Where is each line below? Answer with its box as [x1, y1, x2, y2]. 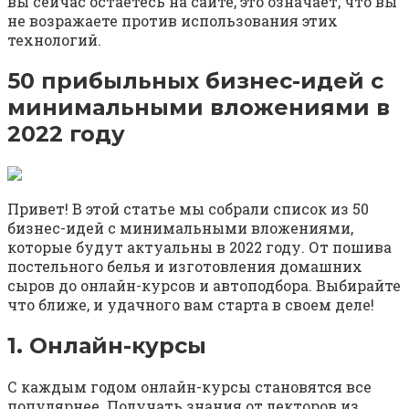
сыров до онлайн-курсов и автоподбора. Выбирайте [7, 276, 401, 296]
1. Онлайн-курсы [7, 332, 206, 360]
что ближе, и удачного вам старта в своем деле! [7, 295, 374, 315]
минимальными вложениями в [7, 94, 390, 121]
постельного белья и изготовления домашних [7, 257, 362, 277]
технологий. [7, 30, 101, 50]
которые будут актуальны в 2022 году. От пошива [7, 237, 392, 257]
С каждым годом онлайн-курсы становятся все [7, 376, 372, 396]
